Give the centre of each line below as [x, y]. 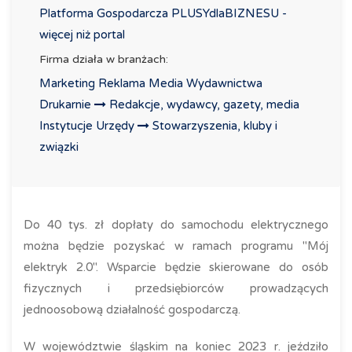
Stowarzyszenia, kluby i [215, 126]
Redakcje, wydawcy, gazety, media [204, 104]
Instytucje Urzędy [88, 126]
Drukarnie [67, 104]
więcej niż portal [82, 35]
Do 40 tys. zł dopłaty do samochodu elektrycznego [176, 225]
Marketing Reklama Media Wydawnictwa [151, 83]
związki [59, 147]
